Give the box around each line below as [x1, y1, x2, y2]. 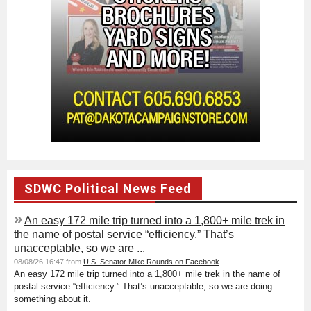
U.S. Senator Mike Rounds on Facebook [83, 257, 219, 266]
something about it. [14, 293, 91, 304]
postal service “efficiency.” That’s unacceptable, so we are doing [14, 280, 272, 292]
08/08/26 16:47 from [14, 257, 83, 266]
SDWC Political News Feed [24, 180, 192, 196]
